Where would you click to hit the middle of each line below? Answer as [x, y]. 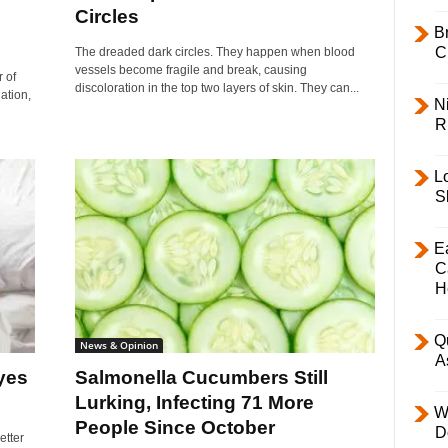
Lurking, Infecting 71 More [194, 403]
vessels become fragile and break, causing [190, 70]
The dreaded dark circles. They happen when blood [214, 52]
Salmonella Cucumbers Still [201, 378]
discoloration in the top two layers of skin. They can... [216, 88]
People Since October [174, 428]
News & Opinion [118, 345]
